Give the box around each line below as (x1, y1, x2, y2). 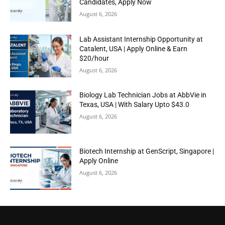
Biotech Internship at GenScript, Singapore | (79, 147, 214, 156)
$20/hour (79, 54, 109, 62)
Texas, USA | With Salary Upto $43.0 (79, 100, 190, 109)
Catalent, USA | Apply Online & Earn (79, 44, 188, 53)
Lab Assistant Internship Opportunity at (79, 35, 203, 43)
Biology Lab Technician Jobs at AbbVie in (79, 91, 207, 99)
